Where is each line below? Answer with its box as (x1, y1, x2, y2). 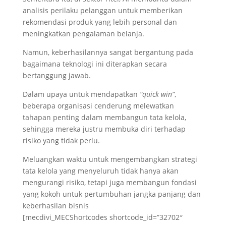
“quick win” (137, 89, 175, 99)
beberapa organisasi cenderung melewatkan (22, 100, 174, 110)
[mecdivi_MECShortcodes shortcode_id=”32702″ (22, 212, 183, 222)
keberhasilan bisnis (22, 200, 89, 210)
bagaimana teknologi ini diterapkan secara (22, 59, 167, 69)
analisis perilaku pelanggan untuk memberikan (22, 5, 183, 15)
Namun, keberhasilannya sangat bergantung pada (22, 47, 193, 57)
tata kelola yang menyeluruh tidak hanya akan (22, 165, 179, 176)
